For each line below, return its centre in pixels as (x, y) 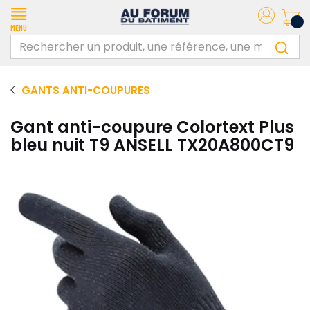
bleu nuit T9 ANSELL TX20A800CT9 (152, 145)
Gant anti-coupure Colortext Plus (152, 127)
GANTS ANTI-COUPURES (86, 90)
